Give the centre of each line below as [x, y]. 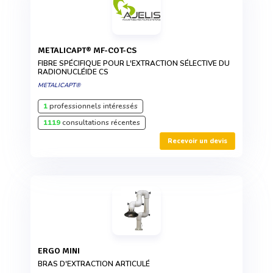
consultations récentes [100, 123]
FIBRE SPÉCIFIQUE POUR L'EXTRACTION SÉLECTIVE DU [134, 64]
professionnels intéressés [93, 106]
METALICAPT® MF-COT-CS [91, 51]
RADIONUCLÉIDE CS [73, 72]
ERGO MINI [61, 251]
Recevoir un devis [197, 141]
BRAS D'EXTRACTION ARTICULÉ [94, 264]
